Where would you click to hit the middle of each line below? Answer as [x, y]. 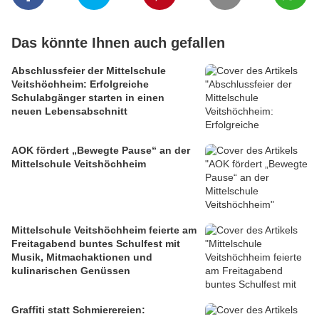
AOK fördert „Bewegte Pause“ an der [101, 151]
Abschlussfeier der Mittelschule [89, 71]
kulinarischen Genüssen [71, 271]
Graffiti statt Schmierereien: [78, 310]
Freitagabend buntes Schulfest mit [96, 244]
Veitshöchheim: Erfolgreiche [80, 84]
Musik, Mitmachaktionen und [82, 257]
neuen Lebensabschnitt [69, 111]
